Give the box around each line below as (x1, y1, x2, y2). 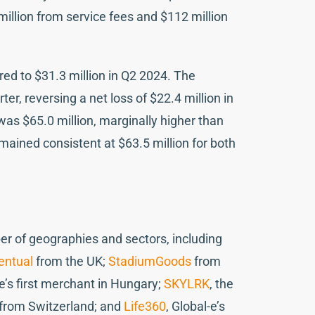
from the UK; (33, 253, 108, 269)
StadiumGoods (108, 253, 191, 269)
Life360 (124, 298, 166, 314)
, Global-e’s (166, 298, 225, 314)
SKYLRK (164, 276, 210, 291)
